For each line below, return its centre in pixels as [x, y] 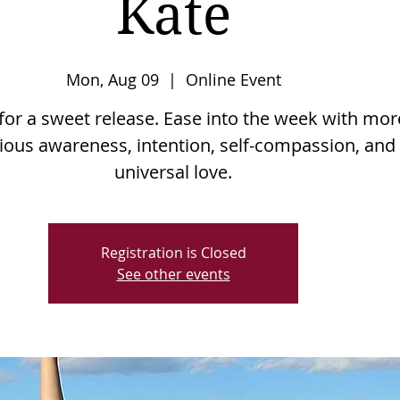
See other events [173, 275]
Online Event [233, 80]
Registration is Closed [173, 253]
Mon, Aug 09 [112, 80]
